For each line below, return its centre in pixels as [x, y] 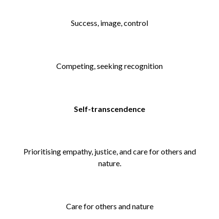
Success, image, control [109, 23]
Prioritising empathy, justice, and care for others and [109, 151]
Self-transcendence [109, 109]
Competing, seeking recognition [109, 66]
